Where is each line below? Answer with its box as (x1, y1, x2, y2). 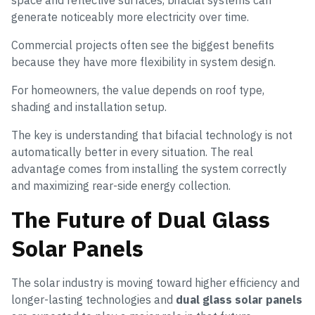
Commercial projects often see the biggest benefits (11, 37, 274, 52)
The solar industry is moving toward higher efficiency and (11, 275, 300, 290)
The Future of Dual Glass (11, 204, 270, 234)
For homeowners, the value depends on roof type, (11, 82, 264, 97)
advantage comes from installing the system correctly (11, 161, 287, 176)
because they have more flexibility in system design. (11, 54, 276, 69)
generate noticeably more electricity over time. (11, 9, 249, 24)
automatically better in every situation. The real (11, 144, 253, 159)
